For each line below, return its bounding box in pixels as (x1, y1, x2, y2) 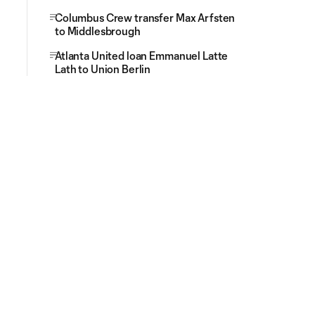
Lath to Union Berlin (55, 63, 151, 75)
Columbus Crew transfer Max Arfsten (55, 11, 236, 24)
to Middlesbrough (55, 25, 141, 37)
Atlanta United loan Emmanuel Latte (55, 49, 229, 62)
